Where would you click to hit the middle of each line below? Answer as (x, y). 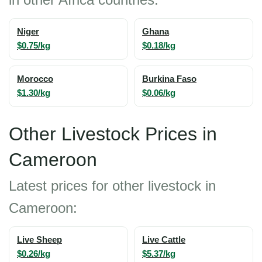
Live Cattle (164, 240)
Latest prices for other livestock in (112, 186)
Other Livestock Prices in (113, 134)
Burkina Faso (169, 79)
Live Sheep (39, 240)
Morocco (35, 79)
